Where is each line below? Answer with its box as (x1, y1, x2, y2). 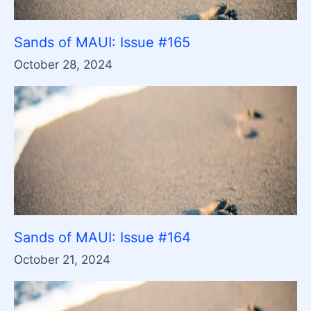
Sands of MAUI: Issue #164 (14, 228, 191, 246)
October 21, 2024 (14, 252, 110, 267)
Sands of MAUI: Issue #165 (14, 33, 190, 51)
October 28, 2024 (14, 57, 112, 72)
